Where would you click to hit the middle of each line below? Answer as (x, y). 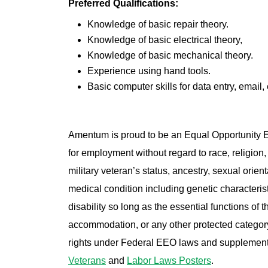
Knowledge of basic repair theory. (158, 25)
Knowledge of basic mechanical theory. (170, 56)
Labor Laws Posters (169, 261)
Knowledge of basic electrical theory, (165, 40)
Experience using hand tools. (149, 71)
